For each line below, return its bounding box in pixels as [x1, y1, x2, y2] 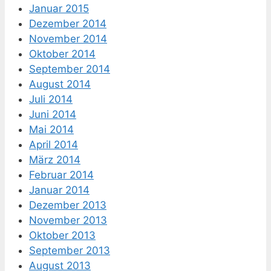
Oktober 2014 [29, 48, 96, 60]
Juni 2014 [29, 108, 76, 121]
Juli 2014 [29, 93, 73, 106]
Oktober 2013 [29, 229, 96, 242]
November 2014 [29, 33, 107, 45]
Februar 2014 [29, 169, 94, 181]
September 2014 [29, 63, 110, 76]
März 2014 [29, 154, 80, 166]
